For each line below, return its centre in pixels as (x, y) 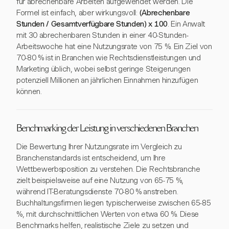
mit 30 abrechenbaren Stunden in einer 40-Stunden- (102, 35)
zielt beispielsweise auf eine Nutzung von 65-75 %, (100, 180)
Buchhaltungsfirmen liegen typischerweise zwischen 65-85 (114, 203)
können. (29, 91)
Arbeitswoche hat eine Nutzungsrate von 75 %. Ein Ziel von (114, 47)
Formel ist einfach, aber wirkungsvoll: (78, 13)
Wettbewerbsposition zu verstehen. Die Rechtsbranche (108, 169)
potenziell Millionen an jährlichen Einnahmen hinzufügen (107, 80)
